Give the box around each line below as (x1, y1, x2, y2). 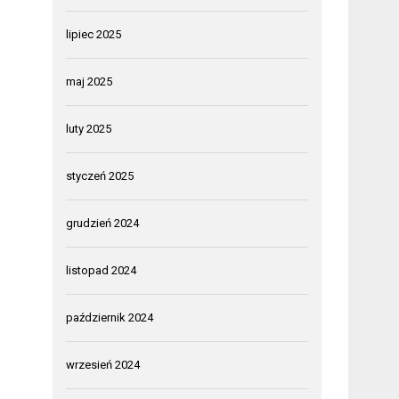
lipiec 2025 (66, 27, 122, 41)
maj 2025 (66, 74, 113, 88)
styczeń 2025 (66, 168, 134, 183)
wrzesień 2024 (66, 357, 141, 371)
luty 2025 (66, 121, 112, 135)
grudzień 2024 (66, 216, 140, 230)
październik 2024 (66, 310, 154, 324)
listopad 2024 (66, 263, 137, 277)
